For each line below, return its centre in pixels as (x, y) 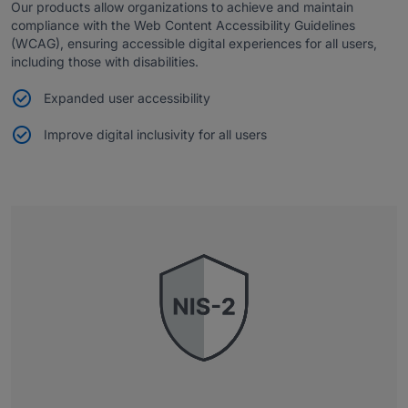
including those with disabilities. (105, 61)
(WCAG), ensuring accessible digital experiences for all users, (194, 43)
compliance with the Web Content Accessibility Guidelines (183, 25)
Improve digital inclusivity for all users (155, 134)
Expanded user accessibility (127, 97)
